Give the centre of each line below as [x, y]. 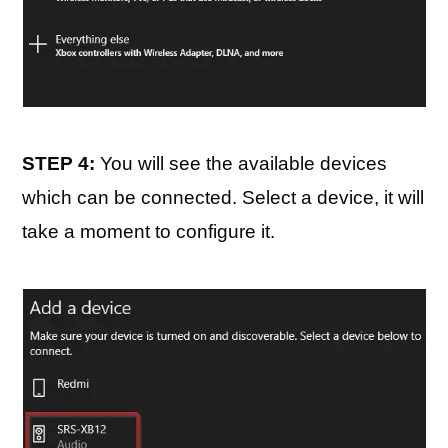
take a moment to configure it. [149, 231]
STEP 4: [59, 163]
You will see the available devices [241, 163]
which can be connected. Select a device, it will [223, 197]
